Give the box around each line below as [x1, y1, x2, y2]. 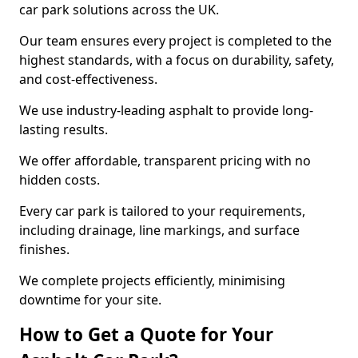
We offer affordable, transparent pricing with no [19, 152, 311, 169]
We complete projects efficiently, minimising [19, 272, 285, 289]
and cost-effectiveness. [19, 70, 157, 88]
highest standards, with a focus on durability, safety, [19, 51, 334, 69]
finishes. [19, 241, 70, 258]
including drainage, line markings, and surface [19, 221, 300, 239]
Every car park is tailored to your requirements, [19, 202, 305, 220]
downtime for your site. [19, 291, 161, 308]
